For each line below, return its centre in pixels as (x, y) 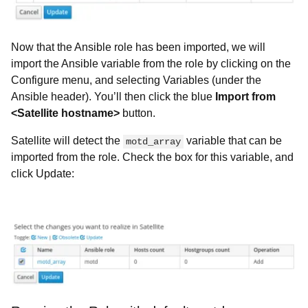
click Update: (43, 173)
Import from (245, 96)
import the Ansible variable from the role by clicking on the (151, 63)
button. (137, 113)
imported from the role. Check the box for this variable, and (152, 157)
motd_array (153, 141)
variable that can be (233, 140)
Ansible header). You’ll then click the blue (113, 96)
